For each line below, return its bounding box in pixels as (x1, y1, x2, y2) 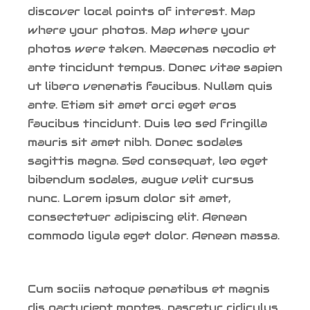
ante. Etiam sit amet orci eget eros (28, 97, 237, 112)
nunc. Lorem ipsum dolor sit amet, (28, 190, 231, 206)
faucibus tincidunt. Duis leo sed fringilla (28, 116, 267, 131)
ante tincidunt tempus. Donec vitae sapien (28, 60, 282, 75)
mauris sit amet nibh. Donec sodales (28, 134, 243, 149)
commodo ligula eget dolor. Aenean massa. (28, 228, 280, 243)
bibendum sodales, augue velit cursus (28, 172, 254, 187)
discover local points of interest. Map (28, 3, 255, 19)
